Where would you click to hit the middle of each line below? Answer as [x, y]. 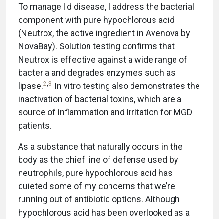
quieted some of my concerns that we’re [97, 186]
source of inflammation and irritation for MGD [105, 112]
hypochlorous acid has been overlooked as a [104, 213]
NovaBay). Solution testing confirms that [96, 46]
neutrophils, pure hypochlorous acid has [95, 173]
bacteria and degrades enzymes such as [97, 73]
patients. [35, 126]
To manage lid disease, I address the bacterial [106, 7]
